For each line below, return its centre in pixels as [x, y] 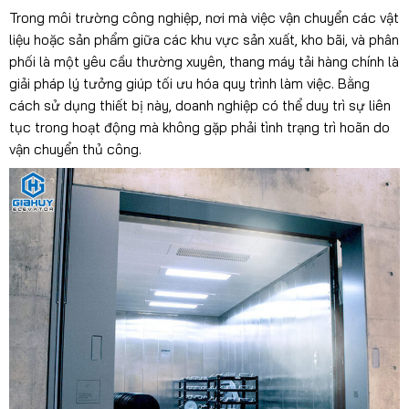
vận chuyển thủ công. [75, 150]
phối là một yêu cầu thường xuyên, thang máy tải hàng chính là [204, 62]
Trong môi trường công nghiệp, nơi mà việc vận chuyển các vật [204, 18]
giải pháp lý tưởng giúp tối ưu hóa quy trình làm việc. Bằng [189, 84]
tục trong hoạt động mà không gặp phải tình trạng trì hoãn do [199, 128]
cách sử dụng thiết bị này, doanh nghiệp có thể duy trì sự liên [199, 106]
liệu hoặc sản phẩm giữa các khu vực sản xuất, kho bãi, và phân [204, 40]
